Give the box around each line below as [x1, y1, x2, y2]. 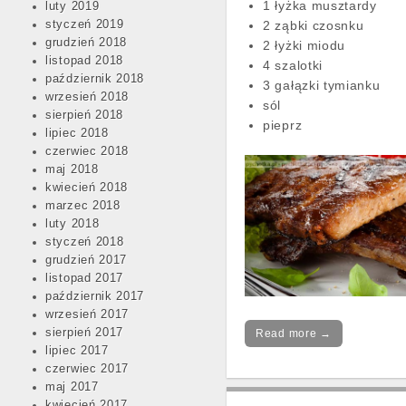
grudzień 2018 [45, 36, 128, 49]
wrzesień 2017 [45, 308, 130, 321]
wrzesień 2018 [45, 91, 130, 103]
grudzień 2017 [45, 254, 128, 266]
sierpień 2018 [45, 109, 124, 121]
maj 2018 [45, 163, 99, 176]
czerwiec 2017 [45, 362, 130, 375]
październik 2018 [45, 72, 145, 85]
